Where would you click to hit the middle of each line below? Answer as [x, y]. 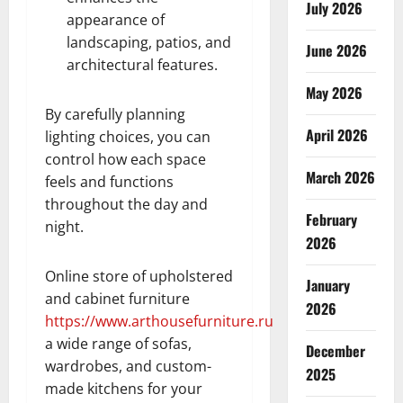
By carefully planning [115, 114]
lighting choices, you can [128, 137]
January [327, 285]
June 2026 [336, 50]
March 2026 [340, 177]
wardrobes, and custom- [128, 366]
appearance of [116, 20]
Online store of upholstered [139, 276]
